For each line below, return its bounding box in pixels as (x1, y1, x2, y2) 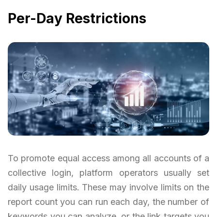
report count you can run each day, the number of (8, 197, 209, 207)
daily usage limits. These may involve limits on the (8, 182, 209, 193)
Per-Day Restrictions (8, 10, 146, 27)
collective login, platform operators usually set (8, 168, 209, 178)
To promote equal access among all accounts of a (8, 153, 209, 164)
